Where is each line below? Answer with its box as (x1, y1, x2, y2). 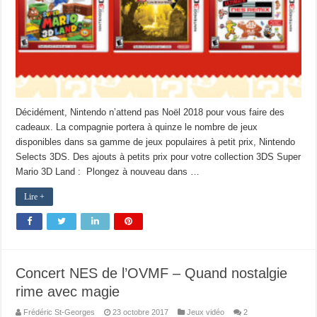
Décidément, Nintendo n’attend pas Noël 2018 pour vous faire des (16, 107, 285, 118)
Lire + (24, 192, 45, 202)
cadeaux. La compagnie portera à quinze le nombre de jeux (16, 122, 258, 133)
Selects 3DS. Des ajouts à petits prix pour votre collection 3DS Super (16, 151, 301, 163)
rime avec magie (16, 284, 120, 300)
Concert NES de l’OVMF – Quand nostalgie (16, 265, 288, 282)
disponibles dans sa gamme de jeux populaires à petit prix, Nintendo (16, 137, 296, 148)
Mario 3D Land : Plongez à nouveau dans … (16, 166, 200, 178)
